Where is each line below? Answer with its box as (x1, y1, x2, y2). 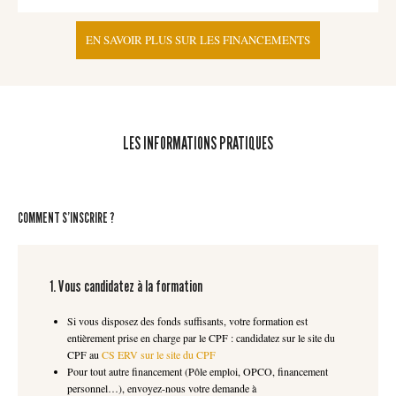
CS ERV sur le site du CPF (102, 346, 216, 362)
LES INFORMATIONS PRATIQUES (123, 133, 273, 153)
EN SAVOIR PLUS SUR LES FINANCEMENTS (86, 31, 310, 48)
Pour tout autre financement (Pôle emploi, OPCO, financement (67, 363, 328, 378)
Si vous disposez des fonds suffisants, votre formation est (67, 313, 308, 328)
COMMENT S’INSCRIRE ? (18, 209, 115, 226)
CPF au (67, 346, 102, 362)
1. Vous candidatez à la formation (49, 276, 202, 295)
